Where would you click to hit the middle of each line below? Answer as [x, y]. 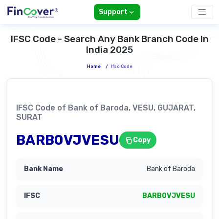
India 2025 [109, 50]
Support [113, 12]
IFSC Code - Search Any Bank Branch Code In [109, 39]
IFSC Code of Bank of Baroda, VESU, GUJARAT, [106, 108]
